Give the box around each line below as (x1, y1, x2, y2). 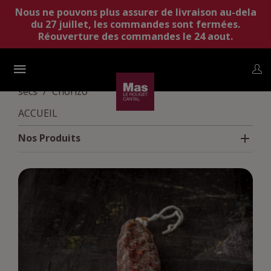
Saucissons (195, 73, 246, 86)
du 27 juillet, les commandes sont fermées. (31, 18, 240, 31)
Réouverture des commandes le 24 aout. (38, 30, 233, 43)
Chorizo (52, 85, 88, 98)
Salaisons (138, 73, 181, 86)
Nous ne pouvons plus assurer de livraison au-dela (15, 5, 256, 19)
